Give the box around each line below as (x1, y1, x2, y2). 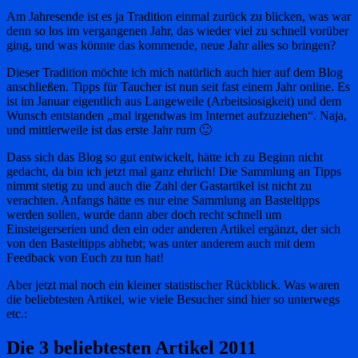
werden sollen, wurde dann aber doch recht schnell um (6, 207, 281, 221)
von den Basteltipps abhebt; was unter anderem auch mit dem (6, 236, 315, 250)
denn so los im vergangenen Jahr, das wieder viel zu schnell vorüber (6, 23, 348, 38)
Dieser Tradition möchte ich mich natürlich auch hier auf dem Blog (6, 65, 343, 79)
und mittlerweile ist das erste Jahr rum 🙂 (6, 122, 212, 137)
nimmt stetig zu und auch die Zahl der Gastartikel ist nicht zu (6, 178, 312, 193)
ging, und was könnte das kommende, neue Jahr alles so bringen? (6, 38, 336, 52)
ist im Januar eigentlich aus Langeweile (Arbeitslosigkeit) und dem (6, 93, 341, 108)
